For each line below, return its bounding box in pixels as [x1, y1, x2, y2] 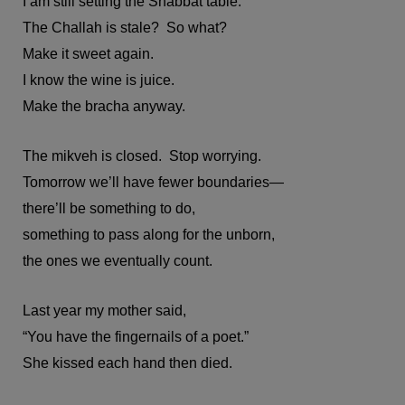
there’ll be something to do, [23, 200, 195, 216]
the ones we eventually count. [23, 252, 212, 268]
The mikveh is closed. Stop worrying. [23, 147, 261, 164]
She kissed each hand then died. [23, 354, 232, 371]
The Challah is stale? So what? [23, 19, 227, 35]
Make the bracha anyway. [23, 98, 185, 114]
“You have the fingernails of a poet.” [23, 328, 249, 344]
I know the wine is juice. [23, 71, 174, 88]
